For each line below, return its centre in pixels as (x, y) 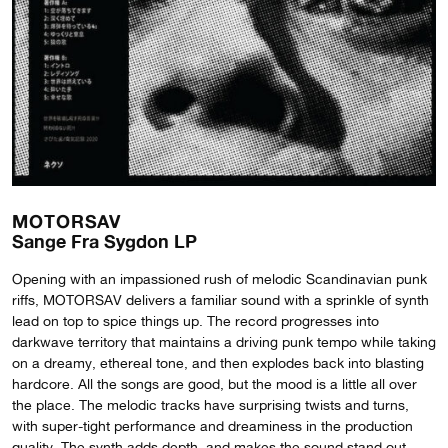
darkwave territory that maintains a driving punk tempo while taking (224, 341)
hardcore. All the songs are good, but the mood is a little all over (214, 383)
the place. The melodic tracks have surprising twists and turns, (210, 404)
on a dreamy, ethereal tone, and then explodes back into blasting (218, 362)
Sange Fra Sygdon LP (104, 240)
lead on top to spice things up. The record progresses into (195, 320)
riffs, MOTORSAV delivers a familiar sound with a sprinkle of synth (220, 299)
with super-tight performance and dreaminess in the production (212, 425)
